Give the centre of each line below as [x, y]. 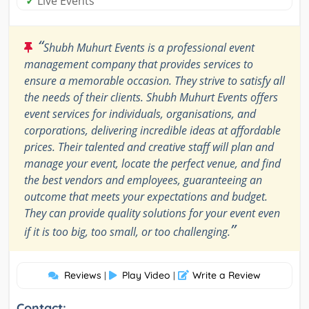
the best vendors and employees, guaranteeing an [143, 180]
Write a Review [227, 275]
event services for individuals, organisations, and [140, 113]
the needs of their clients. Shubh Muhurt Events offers [151, 97]
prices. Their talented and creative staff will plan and [149, 147]
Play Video [146, 275]
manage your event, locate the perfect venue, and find [152, 163]
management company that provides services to [139, 64]
